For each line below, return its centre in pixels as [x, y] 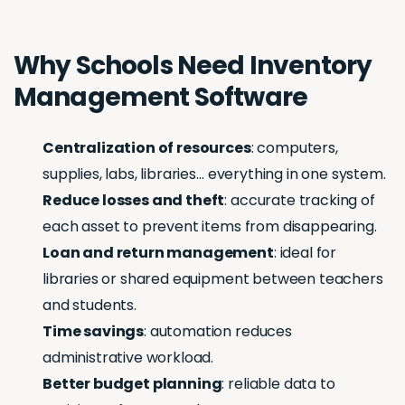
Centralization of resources [147, 148]
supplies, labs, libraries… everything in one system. [214, 174]
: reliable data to [278, 384]
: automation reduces [218, 332]
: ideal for [305, 253]
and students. [89, 306]
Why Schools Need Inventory [193, 66]
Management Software [161, 98]
